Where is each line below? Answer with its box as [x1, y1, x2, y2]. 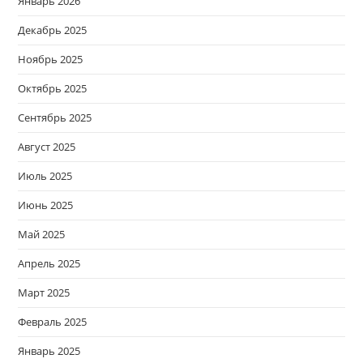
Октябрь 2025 [18, 81, 88, 96]
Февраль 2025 [18, 314, 88, 330]
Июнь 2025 [18, 198, 74, 213]
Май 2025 [18, 227, 66, 242]
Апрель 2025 [18, 256, 81, 271]
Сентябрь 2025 [18, 110, 92, 126]
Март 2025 [18, 285, 70, 301]
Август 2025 [18, 139, 76, 155]
